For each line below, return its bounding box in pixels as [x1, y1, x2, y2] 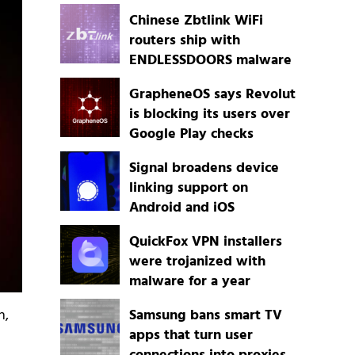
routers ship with [128, 29, 240, 53]
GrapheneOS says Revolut [128, 83, 296, 107]
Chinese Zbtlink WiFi [128, 10, 263, 33]
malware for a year [128, 270, 250, 294]
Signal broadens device [128, 157, 279, 181]
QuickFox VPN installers [128, 231, 282, 254]
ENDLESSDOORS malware [128, 49, 292, 73]
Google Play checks [128, 123, 254, 147]
